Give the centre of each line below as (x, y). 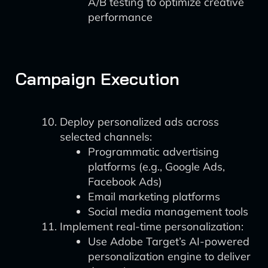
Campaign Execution (98, 79)
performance (120, 17)
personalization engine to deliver (169, 256)
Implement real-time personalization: (152, 226)
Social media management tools (168, 211)
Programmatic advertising (153, 152)
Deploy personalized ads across (139, 122)
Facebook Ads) (125, 182)
